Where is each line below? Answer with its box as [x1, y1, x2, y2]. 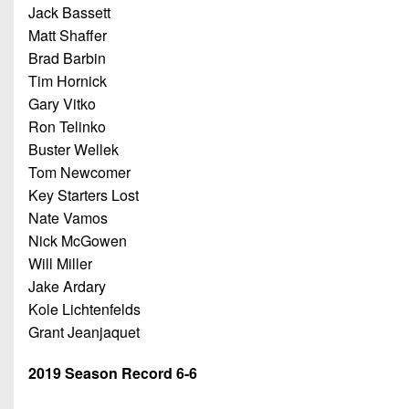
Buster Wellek [28, 138, 119, 160]
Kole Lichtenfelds [28, 298, 141, 320]
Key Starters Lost [28, 184, 139, 205]
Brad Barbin [28, 47, 106, 68]
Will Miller [28, 252, 92, 274]
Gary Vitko [28, 92, 96, 114]
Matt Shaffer [28, 24, 107, 46]
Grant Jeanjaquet [28, 320, 140, 342]
